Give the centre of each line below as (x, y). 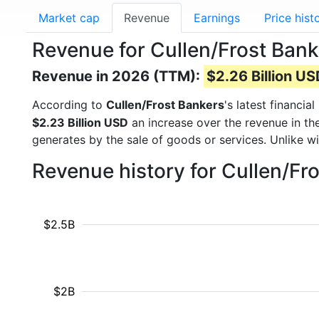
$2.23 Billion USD (80, 122)
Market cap (69, 18)
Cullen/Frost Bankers (165, 105)
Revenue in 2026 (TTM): (118, 76)
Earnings (217, 18)
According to (69, 105)
